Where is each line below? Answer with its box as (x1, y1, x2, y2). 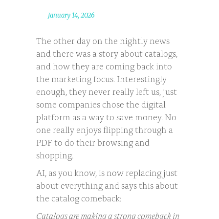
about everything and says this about (36, 178, 178, 191)
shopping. (36, 148, 73, 161)
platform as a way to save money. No (36, 109, 176, 123)
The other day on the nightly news (36, 33, 170, 46)
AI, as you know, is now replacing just (36, 165, 177, 178)
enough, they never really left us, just (36, 84, 177, 97)
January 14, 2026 (48, 11, 95, 20)
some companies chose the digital (36, 97, 166, 110)
